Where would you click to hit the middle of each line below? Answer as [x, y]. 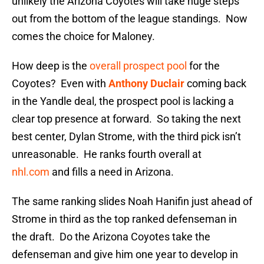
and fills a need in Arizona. [112, 172]
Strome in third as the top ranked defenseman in [124, 219]
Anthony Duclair [146, 84]
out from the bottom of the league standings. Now [130, 19]
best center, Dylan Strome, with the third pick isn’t [126, 137]
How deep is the [51, 66]
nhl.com [31, 172]
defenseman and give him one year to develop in [125, 255]
